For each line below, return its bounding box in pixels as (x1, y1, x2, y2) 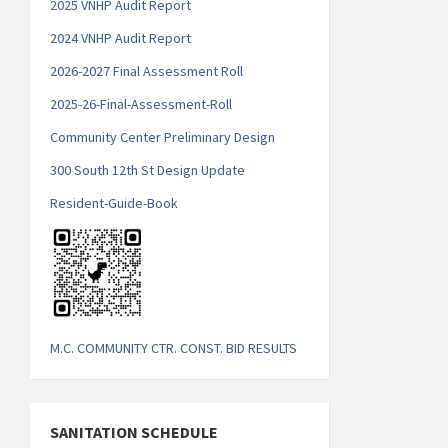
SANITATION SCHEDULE (50, 421, 218, 442)
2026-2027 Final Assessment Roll (50, 61, 243, 80)
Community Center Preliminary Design (50, 127, 275, 146)
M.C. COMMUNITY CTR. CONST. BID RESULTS (50, 338, 297, 357)
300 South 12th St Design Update (50, 160, 245, 179)
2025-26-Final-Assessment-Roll (50, 94, 232, 113)
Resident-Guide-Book (50, 193, 178, 212)
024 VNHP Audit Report (57, 28, 191, 47)
